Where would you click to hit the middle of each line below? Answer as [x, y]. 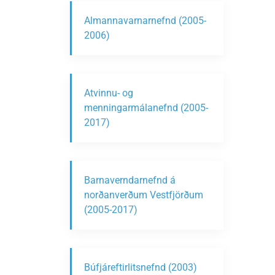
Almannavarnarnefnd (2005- [145, 21]
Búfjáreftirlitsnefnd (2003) [141, 267]
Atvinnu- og [109, 93]
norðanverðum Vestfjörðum [144, 195]
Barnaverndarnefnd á [130, 180]
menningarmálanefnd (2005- [146, 108]
